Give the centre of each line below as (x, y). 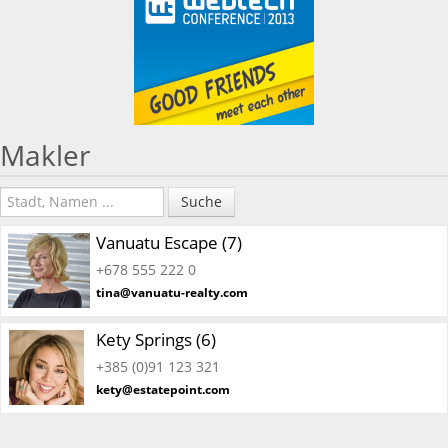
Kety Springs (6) (156, 339)
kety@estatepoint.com (163, 389)
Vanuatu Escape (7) (169, 242)
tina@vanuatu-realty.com (172, 292)
